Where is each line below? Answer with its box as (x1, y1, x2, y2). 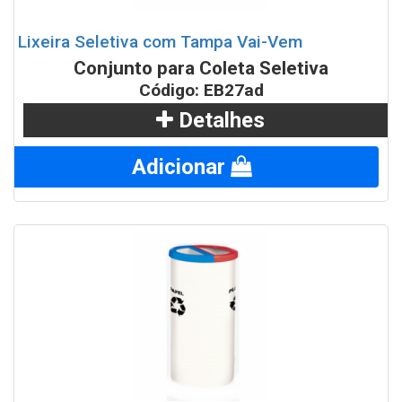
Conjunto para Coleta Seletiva (74, 57, 328, 80)
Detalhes (172, 108, 265, 134)
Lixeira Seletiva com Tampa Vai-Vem (18, 31, 302, 53)
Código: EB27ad (138, 80, 264, 101)
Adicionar (132, 154, 231, 180)
